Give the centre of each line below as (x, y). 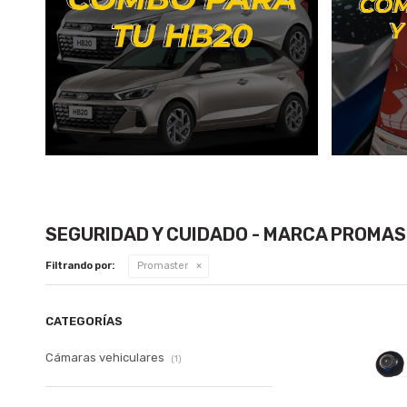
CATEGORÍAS (84, 321)
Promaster (163, 265)
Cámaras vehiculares (106, 357)
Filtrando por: (80, 265)
